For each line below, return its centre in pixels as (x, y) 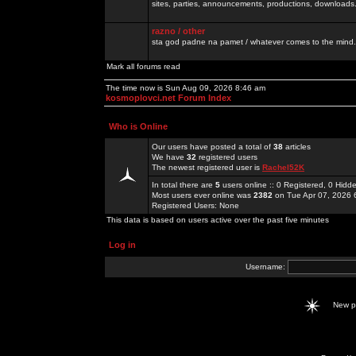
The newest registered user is (207, 167)
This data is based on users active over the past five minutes (218, 220)
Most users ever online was (203, 195)
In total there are (184, 185)
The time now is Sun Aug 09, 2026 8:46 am (186, 88)
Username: (266, 266)
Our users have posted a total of (213, 147)
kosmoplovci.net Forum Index (168, 98)
